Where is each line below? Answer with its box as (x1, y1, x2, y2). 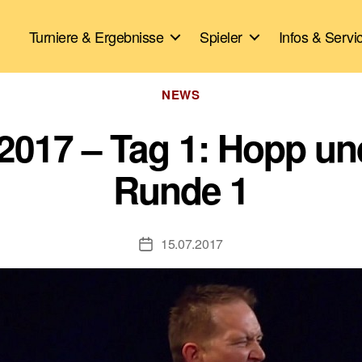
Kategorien (180, 77, 249, 98)
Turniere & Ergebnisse (28, 25, 164, 47)
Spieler (200, 25, 242, 47)
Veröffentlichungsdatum (145, 236, 276, 255)
